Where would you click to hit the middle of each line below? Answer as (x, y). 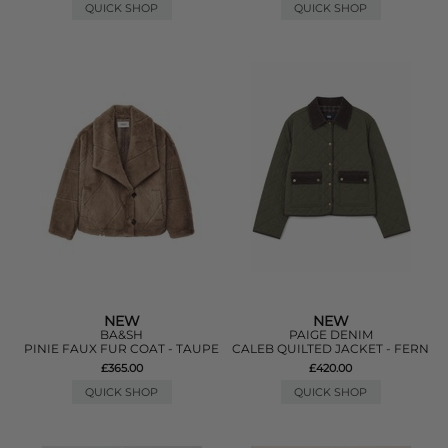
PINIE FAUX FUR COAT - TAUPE (122, 348)
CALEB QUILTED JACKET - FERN (331, 348)
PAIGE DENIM (330, 334)
